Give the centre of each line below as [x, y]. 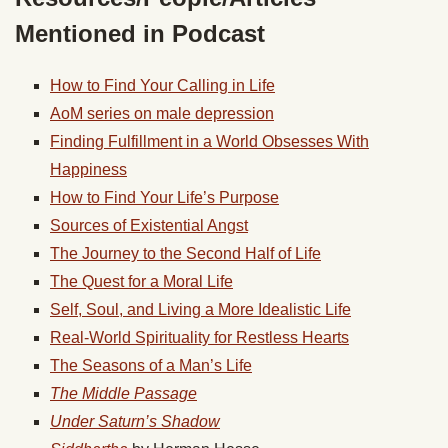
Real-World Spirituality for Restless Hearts [199, 337]
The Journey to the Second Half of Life [185, 253]
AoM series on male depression [162, 113]
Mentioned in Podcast [140, 33]
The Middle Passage [123, 393]
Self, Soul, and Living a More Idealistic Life [200, 309]
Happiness [88, 169]
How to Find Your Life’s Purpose [164, 197]
